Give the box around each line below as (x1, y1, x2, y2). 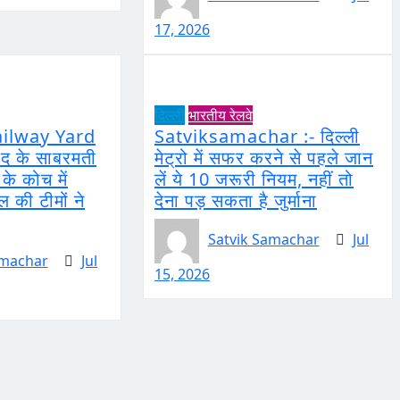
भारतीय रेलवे (187, 104, 253, 125)
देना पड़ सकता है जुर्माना (154, 187, 317, 212)
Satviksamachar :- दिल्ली (154, 123, 360, 148)
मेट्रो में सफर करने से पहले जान (154, 145, 373, 170)
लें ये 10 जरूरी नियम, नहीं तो (154, 166, 354, 191)
